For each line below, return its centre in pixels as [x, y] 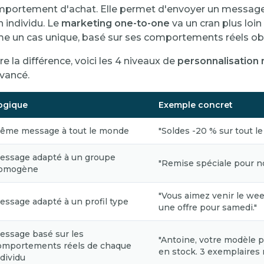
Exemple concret [196, 105]
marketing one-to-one [115, 23]
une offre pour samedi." [208, 207]
